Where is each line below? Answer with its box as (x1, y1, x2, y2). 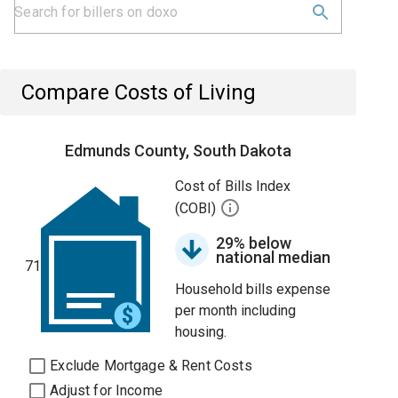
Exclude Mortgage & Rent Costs (50, 357, 252, 374)
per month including (175, 302, 297, 319)
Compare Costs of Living (21, 80, 257, 105)
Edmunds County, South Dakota (65, 141, 292, 160)
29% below (216, 234, 292, 252)
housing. (175, 323, 227, 340)
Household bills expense (175, 281, 331, 298)
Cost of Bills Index (175, 178, 291, 195)
